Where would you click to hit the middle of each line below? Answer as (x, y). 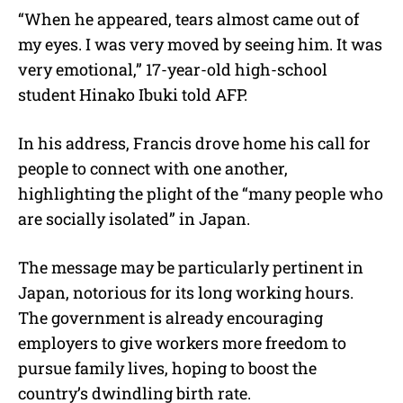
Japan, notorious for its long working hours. (186, 293)
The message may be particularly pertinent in (191, 268)
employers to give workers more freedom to (182, 343)
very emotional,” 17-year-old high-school (173, 70)
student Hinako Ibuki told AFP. (133, 95)
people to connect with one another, (153, 169)
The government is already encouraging (170, 318)
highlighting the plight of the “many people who (201, 194)
